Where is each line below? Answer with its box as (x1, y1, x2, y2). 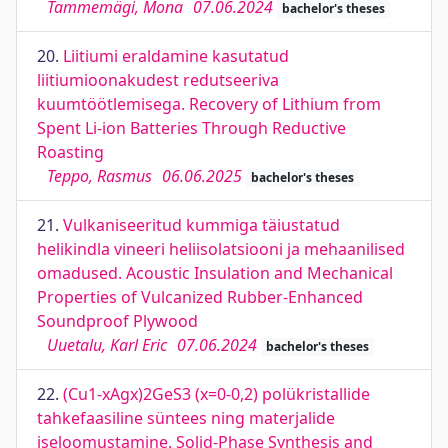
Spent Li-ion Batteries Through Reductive (37, 117, 346, 139)
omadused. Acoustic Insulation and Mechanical (37, 262, 393, 284)
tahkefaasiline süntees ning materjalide (37, 407, 335, 429)
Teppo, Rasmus (47, 165, 152, 187)
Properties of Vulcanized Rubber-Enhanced (37, 286, 363, 308)
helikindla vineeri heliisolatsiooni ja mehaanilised (37, 238, 405, 260)
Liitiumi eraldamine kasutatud (63, 45, 289, 67)
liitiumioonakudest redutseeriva (37, 69, 279, 91)
